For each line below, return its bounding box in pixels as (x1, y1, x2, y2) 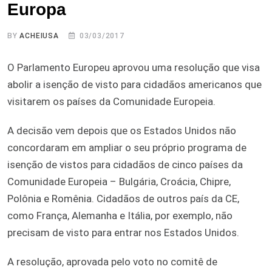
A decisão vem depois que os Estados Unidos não (7, 124, 236, 137)
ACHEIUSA (19, 31, 59, 40)
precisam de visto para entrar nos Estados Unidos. (7, 226, 239, 239)
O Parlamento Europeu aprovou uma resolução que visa (7, 61, 260, 73)
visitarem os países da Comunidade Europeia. (7, 95, 216, 107)
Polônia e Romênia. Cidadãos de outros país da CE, (7, 192, 239, 205)
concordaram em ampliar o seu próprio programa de (7, 141, 246, 154)
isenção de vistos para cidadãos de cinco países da (7, 158, 243, 171)
